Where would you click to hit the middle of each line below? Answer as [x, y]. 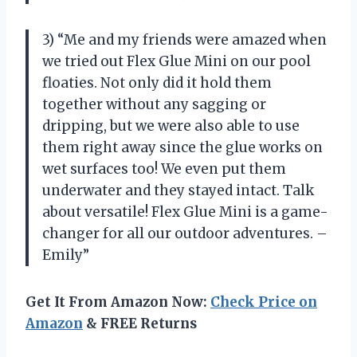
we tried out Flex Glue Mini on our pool [177, 61]
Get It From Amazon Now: [118, 302]
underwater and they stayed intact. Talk [178, 190]
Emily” [66, 255]
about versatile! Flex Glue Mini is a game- [185, 212]
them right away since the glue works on [182, 147]
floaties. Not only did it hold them [157, 82]
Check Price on [264, 302]
